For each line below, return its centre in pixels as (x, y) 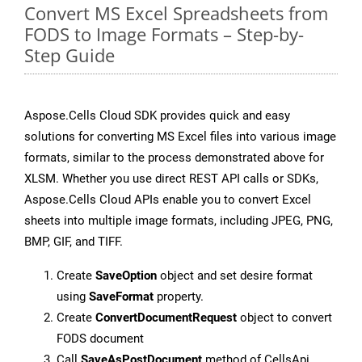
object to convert (284, 318)
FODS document (100, 339)
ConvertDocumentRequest (166, 318)
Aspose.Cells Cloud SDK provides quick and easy (157, 116)
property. (179, 297)
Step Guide (69, 55)
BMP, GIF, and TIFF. (74, 242)
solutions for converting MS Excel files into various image (180, 137)
